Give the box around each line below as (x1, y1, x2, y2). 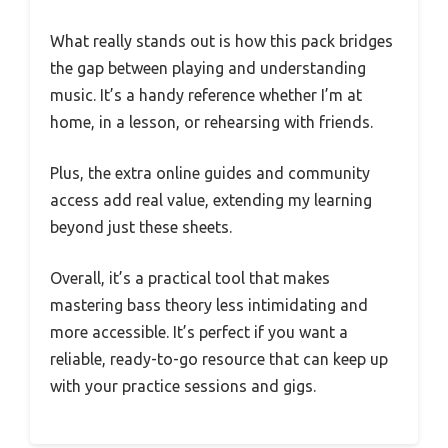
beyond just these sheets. (50, 217, 232, 236)
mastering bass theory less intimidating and (50, 295, 368, 314)
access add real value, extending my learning (50, 190, 372, 209)
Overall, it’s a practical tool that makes (50, 268, 330, 287)
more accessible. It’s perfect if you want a (50, 322, 348, 341)
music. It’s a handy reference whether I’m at (50, 85, 362, 104)
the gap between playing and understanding (50, 58, 366, 77)
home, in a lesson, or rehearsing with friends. (50, 112, 373, 131)
